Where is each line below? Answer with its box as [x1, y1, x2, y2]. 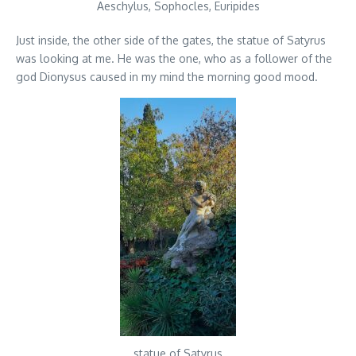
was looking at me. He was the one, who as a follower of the [16, 52, 332, 66]
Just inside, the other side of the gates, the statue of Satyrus [16, 33, 326, 48]
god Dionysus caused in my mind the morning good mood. [16, 70, 318, 84]
